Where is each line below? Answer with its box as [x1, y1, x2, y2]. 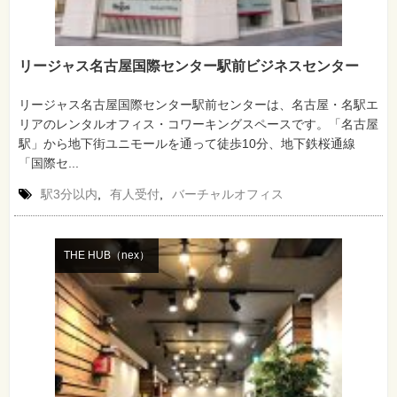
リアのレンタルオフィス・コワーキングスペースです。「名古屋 [19, 116, 378, 131]
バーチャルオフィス [172, 186, 284, 201]
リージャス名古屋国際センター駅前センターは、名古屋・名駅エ [19, 97, 378, 112]
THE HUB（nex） [63, 248, 150, 261]
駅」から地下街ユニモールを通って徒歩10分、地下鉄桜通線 [19, 136, 355, 151]
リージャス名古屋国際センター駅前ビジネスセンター [19, 58, 359, 74]
